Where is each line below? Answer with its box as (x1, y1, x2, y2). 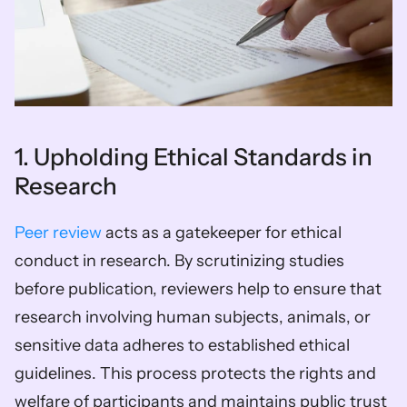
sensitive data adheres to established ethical (15, 334, 350, 355)
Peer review (15, 222, 102, 243)
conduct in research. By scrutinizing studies (15, 250, 344, 271)
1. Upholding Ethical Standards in (15, 142, 372, 172)
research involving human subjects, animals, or (15, 306, 371, 327)
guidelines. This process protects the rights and (15, 362, 376, 383)
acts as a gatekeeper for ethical (102, 222, 342, 243)
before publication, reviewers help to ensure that (15, 278, 382, 299)
